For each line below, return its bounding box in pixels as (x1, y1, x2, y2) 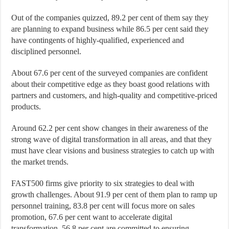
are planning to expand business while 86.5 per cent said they (11, 25, 209, 34)
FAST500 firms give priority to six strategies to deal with (11, 179, 195, 188)
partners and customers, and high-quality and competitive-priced (11, 91, 218, 100)
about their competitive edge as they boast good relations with (11, 80, 210, 89)
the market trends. (11, 157, 69, 167)
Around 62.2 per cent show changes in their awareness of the (11, 124, 209, 133)
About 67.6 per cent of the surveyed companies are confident (11, 68, 208, 78)
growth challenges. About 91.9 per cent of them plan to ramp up (11, 190, 218, 199)
